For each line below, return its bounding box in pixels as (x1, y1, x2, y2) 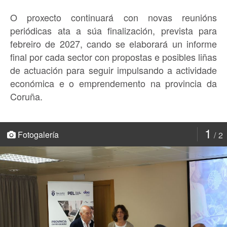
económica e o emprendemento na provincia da (10, 76, 217, 90)
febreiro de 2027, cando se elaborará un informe (10, 36, 217, 50)
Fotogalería (16, 128, 59, 140)
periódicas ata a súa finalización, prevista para (10, 23, 217, 37)
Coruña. (10, 89, 43, 103)
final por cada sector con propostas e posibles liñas (10, 50, 217, 63)
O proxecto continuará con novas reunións (10, 10, 217, 24)
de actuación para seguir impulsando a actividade (10, 63, 217, 77)
